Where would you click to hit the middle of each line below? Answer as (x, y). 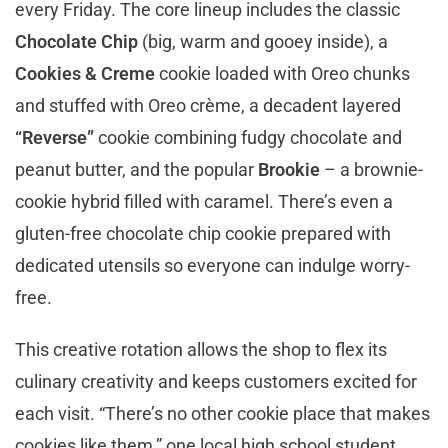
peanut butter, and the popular (136, 169)
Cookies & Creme (85, 73)
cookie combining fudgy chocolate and (248, 137)
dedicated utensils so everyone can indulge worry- (212, 265)
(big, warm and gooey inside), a (263, 41)
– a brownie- (371, 169)
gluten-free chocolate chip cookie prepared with (203, 233)
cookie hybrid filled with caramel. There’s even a (204, 201)
